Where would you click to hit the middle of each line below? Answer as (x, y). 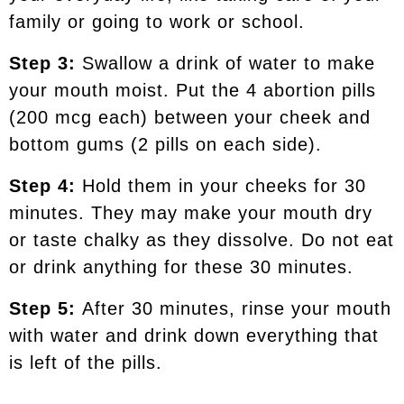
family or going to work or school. (157, 21)
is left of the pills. (86, 362)
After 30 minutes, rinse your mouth (237, 308)
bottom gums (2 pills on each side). (165, 144)
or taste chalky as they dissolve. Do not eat (202, 239)
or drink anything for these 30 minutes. (181, 266)
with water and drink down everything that (194, 335)
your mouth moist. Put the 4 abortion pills (193, 90)
